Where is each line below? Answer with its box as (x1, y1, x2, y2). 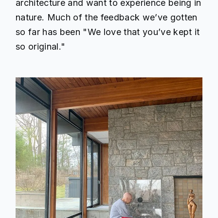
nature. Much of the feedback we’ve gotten (16, 12, 198, 23)
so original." (16, 41, 66, 52)
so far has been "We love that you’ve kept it (16, 27, 200, 37)
